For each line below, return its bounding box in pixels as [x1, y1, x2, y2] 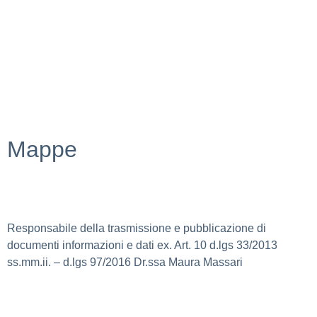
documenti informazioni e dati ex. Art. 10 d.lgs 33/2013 [7, 238, 277, 251]
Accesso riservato [7, 67, 96, 80]
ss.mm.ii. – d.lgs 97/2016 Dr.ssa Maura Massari [7, 255, 243, 268]
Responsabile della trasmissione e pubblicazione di [7, 221, 266, 234]
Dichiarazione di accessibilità [7, 13, 154, 25]
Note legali [7, 40, 62, 52]
